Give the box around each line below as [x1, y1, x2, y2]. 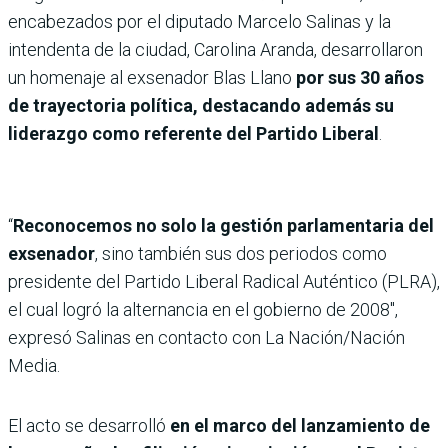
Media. [8, 354, 60, 376]
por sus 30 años [296, 66, 424, 88]
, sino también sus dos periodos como [95, 242, 387, 264]
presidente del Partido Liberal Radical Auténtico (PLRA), [8, 270, 440, 292]
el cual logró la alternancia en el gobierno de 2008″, [8, 298, 398, 320]
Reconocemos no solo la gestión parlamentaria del [13, 214, 434, 236]
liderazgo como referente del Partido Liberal [8, 122, 379, 144]
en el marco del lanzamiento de [170, 414, 430, 436]
